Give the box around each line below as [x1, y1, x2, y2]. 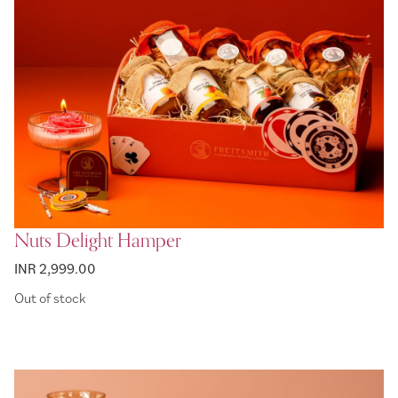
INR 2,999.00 [14, 259, 96, 277]
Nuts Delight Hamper [14, 225, 181, 257]
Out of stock [14, 288, 85, 306]
